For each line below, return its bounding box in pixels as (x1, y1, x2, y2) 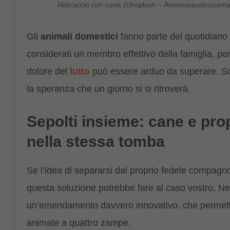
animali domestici (41, 31, 118, 42)
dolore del (27, 66, 70, 76)
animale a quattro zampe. (27, 217, 131, 228)
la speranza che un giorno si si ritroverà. (27, 83, 190, 94)
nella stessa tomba (27, 132, 165, 150)
